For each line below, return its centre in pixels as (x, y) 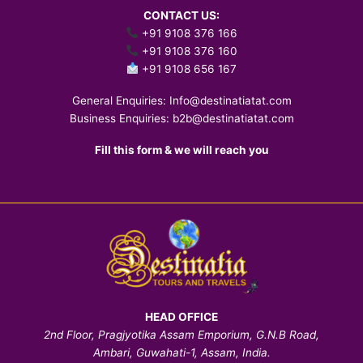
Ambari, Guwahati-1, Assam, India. (181, 353)
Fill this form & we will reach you (181, 149)
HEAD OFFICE (181, 317)
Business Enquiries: (121, 118)
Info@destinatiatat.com (230, 100)
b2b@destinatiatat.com (233, 118)
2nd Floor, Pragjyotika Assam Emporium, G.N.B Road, (181, 335)
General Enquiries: (120, 100)
